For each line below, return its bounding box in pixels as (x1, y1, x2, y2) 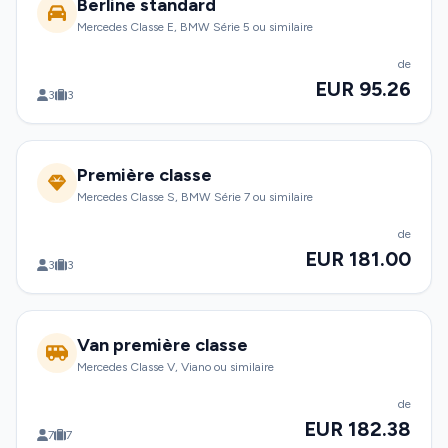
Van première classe (77, 334, 248, 356)
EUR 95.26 (315, 77, 411, 101)
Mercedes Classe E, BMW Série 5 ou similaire (77, 20, 313, 34)
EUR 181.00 (305, 247, 411, 271)
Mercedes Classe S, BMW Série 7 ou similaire (77, 190, 313, 204)
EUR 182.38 (304, 417, 411, 441)
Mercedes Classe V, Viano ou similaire (77, 360, 274, 374)
